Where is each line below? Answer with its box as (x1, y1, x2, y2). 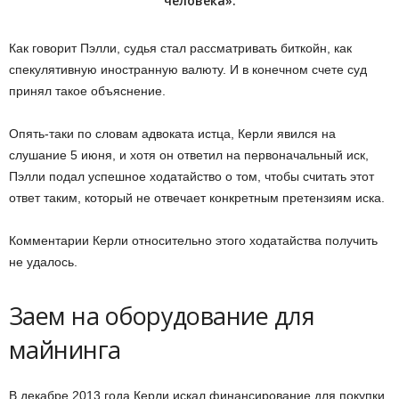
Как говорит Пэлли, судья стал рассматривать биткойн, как (9, 41, 352, 56)
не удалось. (9, 255, 77, 270)
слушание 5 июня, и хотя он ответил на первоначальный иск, (9, 148, 369, 163)
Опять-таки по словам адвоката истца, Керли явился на (9, 126, 336, 142)
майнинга (9, 333, 121, 367)
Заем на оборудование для (9, 299, 315, 333)
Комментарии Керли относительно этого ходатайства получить (9, 233, 378, 248)
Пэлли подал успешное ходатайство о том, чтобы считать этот (9, 169, 374, 184)
